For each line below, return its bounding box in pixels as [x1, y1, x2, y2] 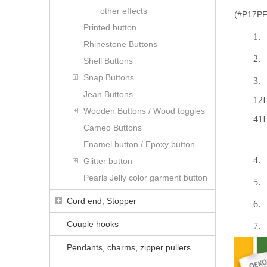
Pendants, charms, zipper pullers [67, 242, 191, 252]
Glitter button [83, 156, 132, 166]
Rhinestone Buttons [83, 39, 157, 49]
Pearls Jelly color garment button [83, 172, 207, 182]
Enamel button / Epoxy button [83, 139, 195, 149]
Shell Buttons [83, 55, 133, 66]
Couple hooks [67, 219, 119, 229]
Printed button [83, 22, 136, 32]
